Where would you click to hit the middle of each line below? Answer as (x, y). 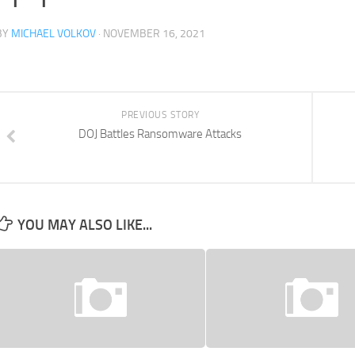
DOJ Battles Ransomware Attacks (160, 134)
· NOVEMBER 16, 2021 (151, 34)
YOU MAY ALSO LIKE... (85, 225)
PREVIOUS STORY (160, 115)
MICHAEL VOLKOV (53, 34)
